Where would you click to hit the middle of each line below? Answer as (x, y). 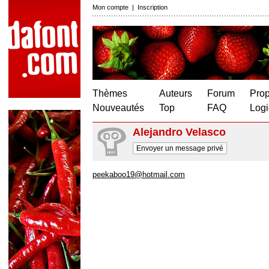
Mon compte (110, 7)
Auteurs (176, 93)
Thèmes (110, 93)
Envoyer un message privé (180, 148)
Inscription (153, 7)
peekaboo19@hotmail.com (139, 174)
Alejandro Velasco (179, 132)
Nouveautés (118, 108)
